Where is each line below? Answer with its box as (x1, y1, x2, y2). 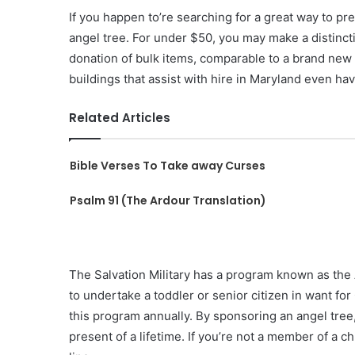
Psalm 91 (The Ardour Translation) (69, 193, 266, 208)
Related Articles (69, 109, 170, 126)
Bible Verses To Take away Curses (69, 158, 265, 174)
